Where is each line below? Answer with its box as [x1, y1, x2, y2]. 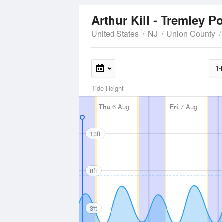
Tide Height [91, 83, 124, 93]
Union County [166, 28, 215, 39]
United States [91, 28, 139, 39]
